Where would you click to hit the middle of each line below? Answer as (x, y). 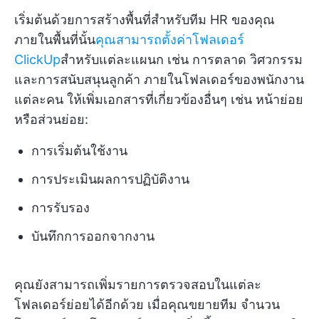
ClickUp (37, 60)
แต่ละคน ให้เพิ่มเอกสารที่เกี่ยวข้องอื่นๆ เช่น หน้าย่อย (159, 100)
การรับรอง (61, 208)
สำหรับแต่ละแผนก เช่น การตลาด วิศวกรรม (182, 60)
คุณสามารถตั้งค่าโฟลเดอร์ (170, 40)
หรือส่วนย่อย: (51, 120)
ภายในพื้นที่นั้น (55, 40)
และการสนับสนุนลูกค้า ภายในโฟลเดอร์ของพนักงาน (159, 80)
